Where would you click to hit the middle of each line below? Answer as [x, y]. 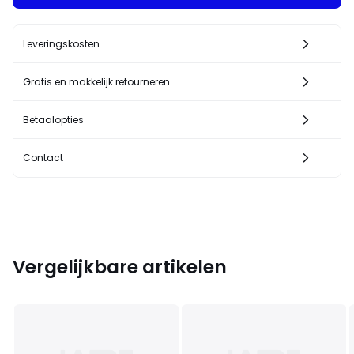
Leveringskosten [61, 43]
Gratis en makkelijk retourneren [96, 81]
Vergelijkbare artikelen [120, 267]
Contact [43, 157]
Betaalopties [53, 119]
